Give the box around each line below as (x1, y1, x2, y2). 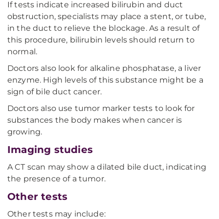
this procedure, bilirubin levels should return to (7, 35, 195, 44)
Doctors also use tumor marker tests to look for (7, 104, 195, 113)
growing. (7, 127, 43, 136)
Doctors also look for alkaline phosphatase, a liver (7, 64, 201, 73)
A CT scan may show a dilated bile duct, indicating (7, 162, 207, 172)
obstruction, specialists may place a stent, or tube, (7, 12, 206, 21)
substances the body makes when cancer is (7, 115, 182, 125)
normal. (7, 47, 38, 56)
